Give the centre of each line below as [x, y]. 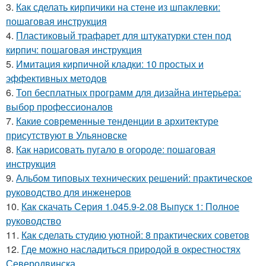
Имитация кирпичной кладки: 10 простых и [110, 64]
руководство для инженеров [69, 192]
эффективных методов [56, 78]
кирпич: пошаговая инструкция [74, 49]
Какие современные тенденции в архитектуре [117, 121]
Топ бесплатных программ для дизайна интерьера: [129, 92]
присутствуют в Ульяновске [66, 135]
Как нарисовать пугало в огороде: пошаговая [116, 149]
